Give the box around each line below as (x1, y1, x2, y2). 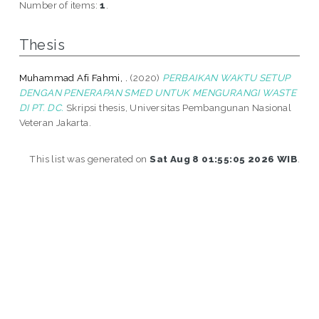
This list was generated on (29, 152, 150, 164)
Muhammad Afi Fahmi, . (19, 71, 128, 83)
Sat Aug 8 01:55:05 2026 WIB (150, 152, 298, 164)
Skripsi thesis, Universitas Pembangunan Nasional (63, 101, 292, 113)
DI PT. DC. (19, 101, 64, 113)
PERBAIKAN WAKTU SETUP (162, 71, 291, 83)
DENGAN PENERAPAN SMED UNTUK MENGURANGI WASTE (19, 86, 297, 98)
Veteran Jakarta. (19, 116, 92, 128)
